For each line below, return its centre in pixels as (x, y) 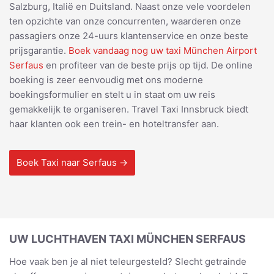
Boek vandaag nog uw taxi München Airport (163, 50)
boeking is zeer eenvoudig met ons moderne (106, 80)
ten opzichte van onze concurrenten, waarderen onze (125, 21)
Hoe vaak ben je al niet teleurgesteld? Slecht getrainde (128, 261)
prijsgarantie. (39, 50)
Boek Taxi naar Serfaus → (72, 162)
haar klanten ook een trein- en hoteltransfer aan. (114, 124)
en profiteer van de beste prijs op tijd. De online (148, 65)
